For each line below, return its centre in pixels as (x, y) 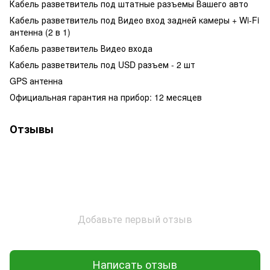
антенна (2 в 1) (40, 32)
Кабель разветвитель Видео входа (81, 48)
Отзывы (32, 129)
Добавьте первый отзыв (135, 219)
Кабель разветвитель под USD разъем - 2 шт (102, 64)
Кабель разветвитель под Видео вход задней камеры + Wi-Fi (134, 20)
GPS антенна (36, 80)
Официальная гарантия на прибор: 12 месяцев (106, 97)
